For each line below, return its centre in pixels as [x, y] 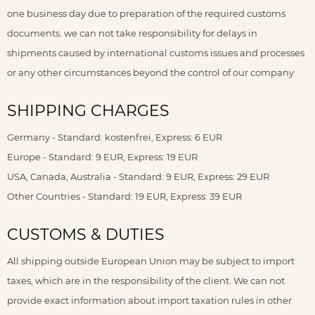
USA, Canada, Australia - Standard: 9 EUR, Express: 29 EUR [138, 176]
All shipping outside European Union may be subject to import [151, 261]
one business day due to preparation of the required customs [146, 13]
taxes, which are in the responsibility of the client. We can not [146, 281]
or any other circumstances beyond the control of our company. [152, 72]
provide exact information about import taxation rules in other [149, 300]
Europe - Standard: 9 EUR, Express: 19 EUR [102, 157]
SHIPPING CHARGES [88, 111]
